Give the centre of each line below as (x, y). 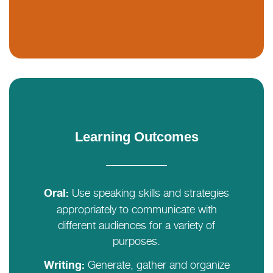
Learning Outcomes (136, 136)
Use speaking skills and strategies (149, 193)
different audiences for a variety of (136, 225)
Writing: (64, 265)
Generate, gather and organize (157, 264)
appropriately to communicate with (136, 209)
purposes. (136, 241)
